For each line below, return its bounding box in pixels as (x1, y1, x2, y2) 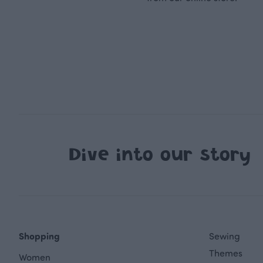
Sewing (209, 229, 240, 242)
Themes (209, 246, 242, 259)
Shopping (19, 229, 60, 242)
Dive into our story (69, 143, 251, 166)
